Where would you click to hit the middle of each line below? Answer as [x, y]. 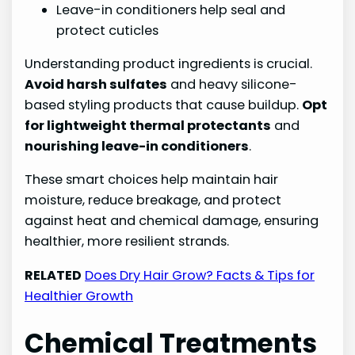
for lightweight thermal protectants [148, 126]
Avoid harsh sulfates [96, 85]
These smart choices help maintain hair [152, 180]
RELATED [53, 275]
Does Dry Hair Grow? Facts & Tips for [200, 275]
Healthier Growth [79, 296]
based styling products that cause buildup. [164, 105]
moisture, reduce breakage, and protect [153, 200]
